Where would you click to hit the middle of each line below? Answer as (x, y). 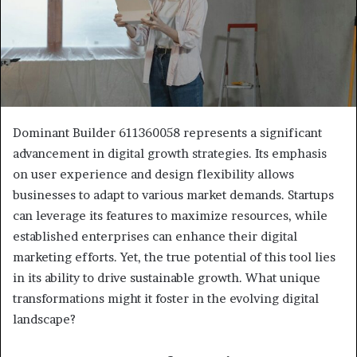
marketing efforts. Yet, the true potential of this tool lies (174, 257)
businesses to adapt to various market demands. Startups (173, 195)
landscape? (44, 320)
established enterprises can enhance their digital (155, 237)
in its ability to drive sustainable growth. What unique (167, 278)
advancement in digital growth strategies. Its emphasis (170, 154)
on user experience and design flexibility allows (153, 175)
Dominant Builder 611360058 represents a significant (167, 133)
